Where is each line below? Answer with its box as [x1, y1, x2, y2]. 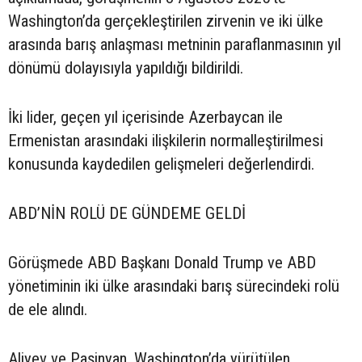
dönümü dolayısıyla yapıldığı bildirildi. [8, 58, 243, 78]
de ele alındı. [8, 300, 87, 320]
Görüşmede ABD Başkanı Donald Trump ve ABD [8, 253, 316, 273]
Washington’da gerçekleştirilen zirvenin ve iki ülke [8, 11, 323, 32]
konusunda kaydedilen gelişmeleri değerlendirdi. [8, 154, 314, 175]
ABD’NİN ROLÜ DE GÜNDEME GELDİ [8, 204, 246, 224]
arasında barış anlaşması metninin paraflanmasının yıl [8, 35, 341, 55]
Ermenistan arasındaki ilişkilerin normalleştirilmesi [8, 131, 323, 151]
